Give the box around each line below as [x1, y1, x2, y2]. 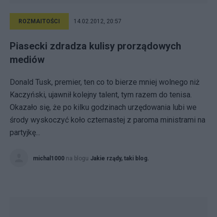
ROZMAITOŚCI [18, 18, 60, 25]
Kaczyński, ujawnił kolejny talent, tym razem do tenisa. [10, 90, 192, 99]
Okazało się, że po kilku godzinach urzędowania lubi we [10, 103, 197, 112]
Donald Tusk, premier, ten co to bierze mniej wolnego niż [10, 77, 200, 87]
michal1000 [33, 155, 64, 162]
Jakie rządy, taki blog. [90, 155, 149, 162]
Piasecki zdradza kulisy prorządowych [10, 40, 181, 52]
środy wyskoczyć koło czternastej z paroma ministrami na [10, 115, 205, 124]
